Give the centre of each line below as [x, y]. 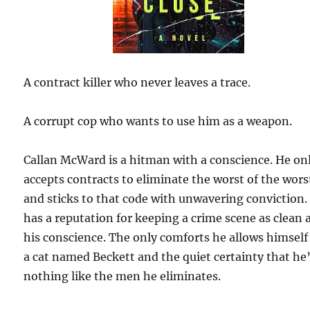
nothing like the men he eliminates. [122, 276]
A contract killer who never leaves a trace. [137, 83]
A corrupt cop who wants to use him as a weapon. [158, 121]
